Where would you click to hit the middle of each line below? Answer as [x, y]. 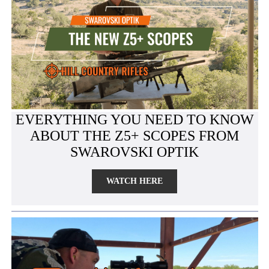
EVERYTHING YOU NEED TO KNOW [134, 119]
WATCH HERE [134, 181]
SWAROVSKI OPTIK [134, 152]
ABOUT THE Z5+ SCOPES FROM [134, 136]
